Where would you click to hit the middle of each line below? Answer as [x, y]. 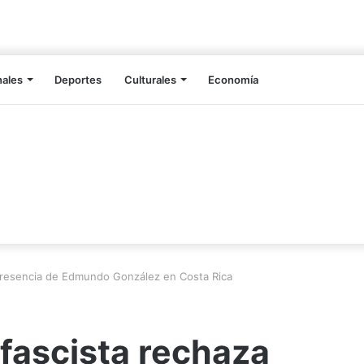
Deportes [78, 80]
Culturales [150, 80]
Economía [233, 80]
